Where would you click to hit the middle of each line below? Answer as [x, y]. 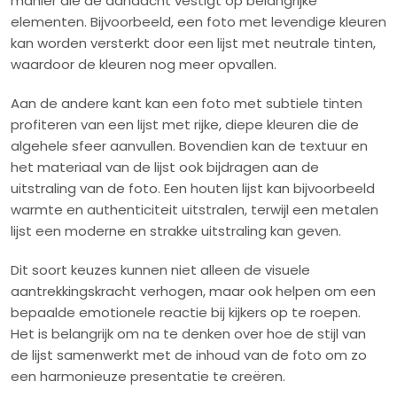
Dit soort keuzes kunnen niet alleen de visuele [160, 270]
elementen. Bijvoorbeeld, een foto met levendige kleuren [198, 22]
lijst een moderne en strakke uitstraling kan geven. [176, 231]
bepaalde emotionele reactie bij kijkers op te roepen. [186, 313]
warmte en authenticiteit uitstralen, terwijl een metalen [195, 210]
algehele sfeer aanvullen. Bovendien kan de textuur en [189, 146]
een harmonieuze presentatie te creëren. [148, 377]
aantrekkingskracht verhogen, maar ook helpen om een [193, 292]
